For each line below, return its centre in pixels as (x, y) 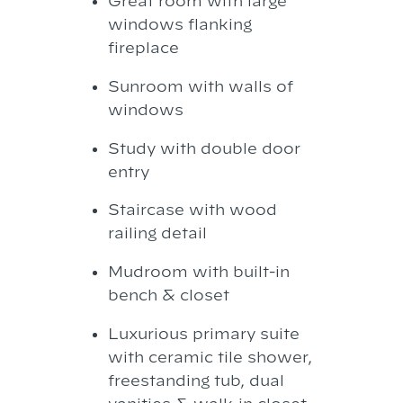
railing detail (157, 233)
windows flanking (179, 24)
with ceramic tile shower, (210, 357)
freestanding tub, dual (196, 381)
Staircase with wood (192, 210)
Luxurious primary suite (203, 334)
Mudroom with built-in (198, 272)
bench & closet (168, 295)
